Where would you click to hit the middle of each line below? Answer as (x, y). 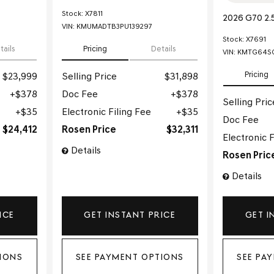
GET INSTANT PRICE (130, 215)
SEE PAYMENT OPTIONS (130, 258)
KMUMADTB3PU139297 (114, 27)
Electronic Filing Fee (106, 113)
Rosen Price (89, 131)
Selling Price (89, 77)
